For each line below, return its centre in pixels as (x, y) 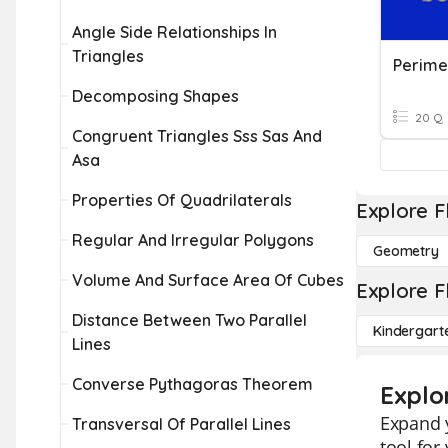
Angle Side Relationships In (174, 32)
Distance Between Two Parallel (189, 320)
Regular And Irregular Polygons (193, 240)
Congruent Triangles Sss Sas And (197, 136)
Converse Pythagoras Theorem (192, 384)
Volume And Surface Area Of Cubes (208, 280)
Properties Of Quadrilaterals (182, 200)
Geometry (406, 251)
